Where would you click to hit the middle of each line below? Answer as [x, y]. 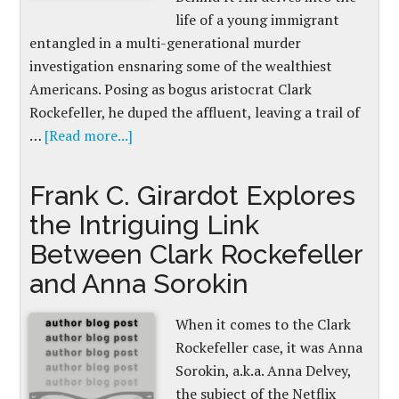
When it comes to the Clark [264, 324]
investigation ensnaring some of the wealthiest [181, 66]
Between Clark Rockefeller [196, 254]
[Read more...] [89, 135]
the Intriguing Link [145, 225]
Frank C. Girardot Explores [193, 195]
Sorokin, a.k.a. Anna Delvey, [264, 370]
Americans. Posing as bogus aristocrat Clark [171, 89]
